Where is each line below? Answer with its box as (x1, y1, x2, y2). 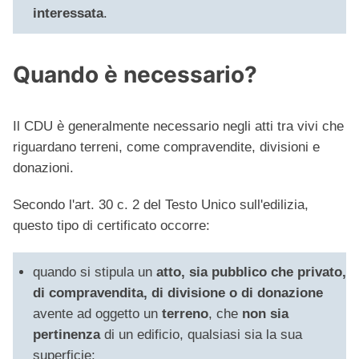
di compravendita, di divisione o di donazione (33, 285, 323, 301)
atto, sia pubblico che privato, (156, 264, 346, 280)
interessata (33, 6, 103, 22)
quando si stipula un (33, 264, 156, 280)
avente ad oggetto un (33, 306, 162, 322)
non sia (242, 306, 288, 322)
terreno (162, 306, 208, 322)
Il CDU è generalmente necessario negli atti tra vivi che (13, 119, 344, 135)
